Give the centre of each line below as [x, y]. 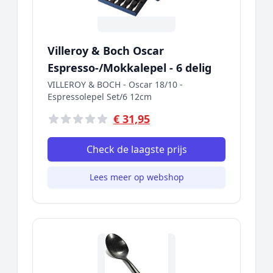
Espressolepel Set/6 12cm [100, 97]
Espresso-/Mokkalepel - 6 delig [129, 68]
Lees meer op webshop [136, 177]
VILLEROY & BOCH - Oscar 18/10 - [115, 84]
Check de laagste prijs [136, 149]
